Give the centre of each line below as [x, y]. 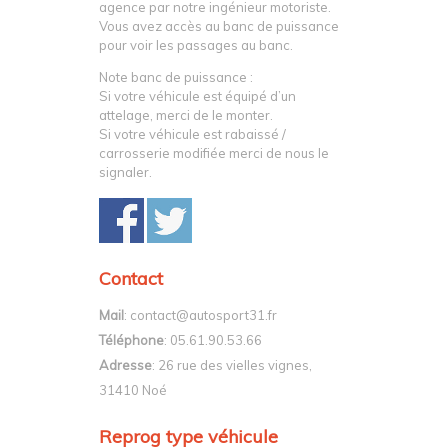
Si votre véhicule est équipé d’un [197, 96]
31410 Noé [133, 390]
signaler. [125, 172]
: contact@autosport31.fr [200, 315]
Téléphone [131, 340]
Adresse [125, 365]
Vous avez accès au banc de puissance [219, 26]
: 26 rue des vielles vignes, [232, 365]
